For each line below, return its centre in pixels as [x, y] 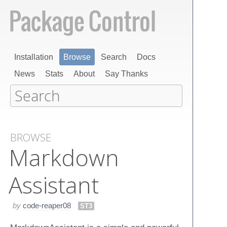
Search [114, 57]
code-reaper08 [47, 205]
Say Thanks [126, 74]
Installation [34, 57]
